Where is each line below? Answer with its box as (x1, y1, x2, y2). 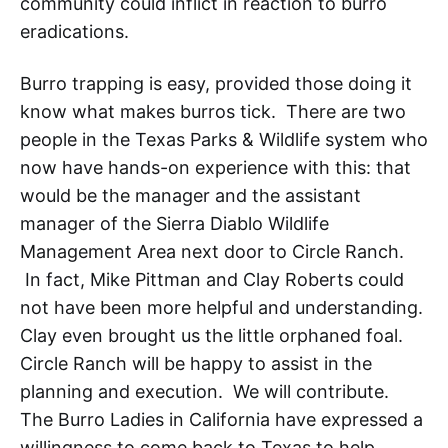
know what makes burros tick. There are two (20, 100, 406, 122)
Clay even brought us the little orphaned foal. (20, 324, 408, 346)
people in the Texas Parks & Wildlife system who (20, 128, 428, 150)
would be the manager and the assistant (20, 184, 361, 206)
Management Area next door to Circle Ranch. (20, 240, 404, 262)
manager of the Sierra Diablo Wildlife (20, 212, 329, 234)
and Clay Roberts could (206, 268, 404, 290)
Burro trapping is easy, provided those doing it (20, 72, 412, 94)
